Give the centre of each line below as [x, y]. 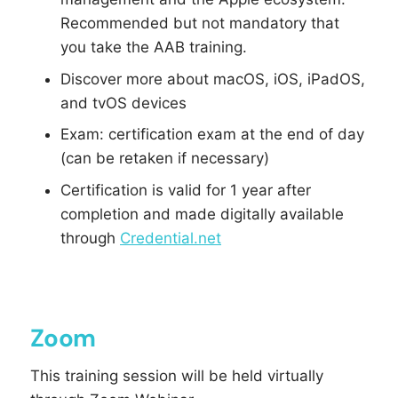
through [90, 238]
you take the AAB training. [154, 48]
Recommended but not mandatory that [200, 24]
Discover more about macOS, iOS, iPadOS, [213, 79]
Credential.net [171, 238]
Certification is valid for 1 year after [186, 190]
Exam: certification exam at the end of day [212, 135]
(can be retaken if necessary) [165, 159]
